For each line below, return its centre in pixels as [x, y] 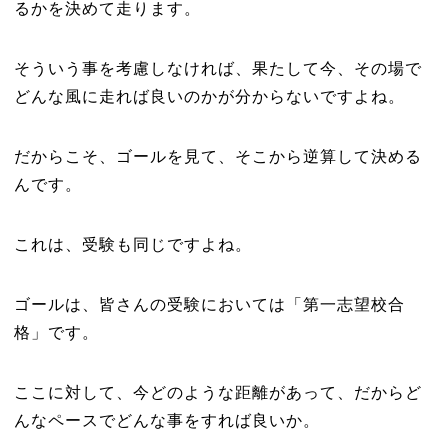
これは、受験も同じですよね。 [132, 244]
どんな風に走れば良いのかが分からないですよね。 [209, 96]
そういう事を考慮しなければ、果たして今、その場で [217, 68]
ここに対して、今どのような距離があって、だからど [217, 392]
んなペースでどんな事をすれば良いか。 [166, 420]
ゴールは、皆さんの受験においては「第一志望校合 [209, 304]
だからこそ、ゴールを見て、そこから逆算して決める [217, 156]
